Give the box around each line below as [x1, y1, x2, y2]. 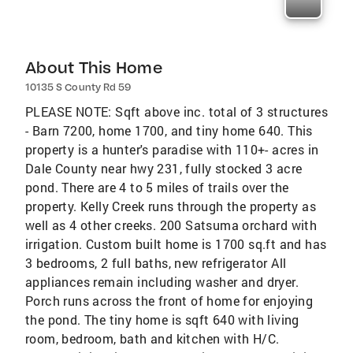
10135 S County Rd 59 [25, 81, 131, 94]
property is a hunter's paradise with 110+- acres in [25, 141, 319, 158]
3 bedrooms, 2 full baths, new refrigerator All [25, 255, 287, 272]
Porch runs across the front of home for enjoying [25, 292, 314, 310]
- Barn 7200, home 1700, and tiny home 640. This [25, 122, 313, 139]
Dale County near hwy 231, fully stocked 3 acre [25, 160, 303, 177]
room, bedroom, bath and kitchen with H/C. [25, 330, 280, 347]
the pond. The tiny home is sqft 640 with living [25, 311, 299, 329]
